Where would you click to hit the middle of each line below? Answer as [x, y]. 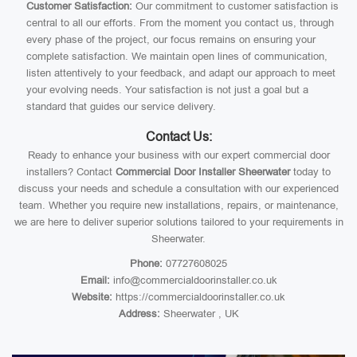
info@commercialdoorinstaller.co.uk [193, 280]
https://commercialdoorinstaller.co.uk [199, 297]
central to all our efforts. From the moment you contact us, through [180, 23]
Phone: [146, 263]
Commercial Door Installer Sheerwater [203, 172]
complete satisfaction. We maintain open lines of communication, [177, 56]
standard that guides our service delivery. [121, 106]
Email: [95, 280]
